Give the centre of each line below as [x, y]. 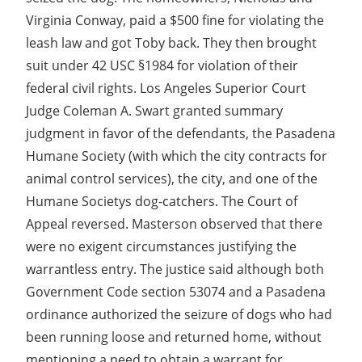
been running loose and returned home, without [174, 337]
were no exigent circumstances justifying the [161, 246]
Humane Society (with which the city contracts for [177, 156]
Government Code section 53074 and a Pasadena [176, 291]
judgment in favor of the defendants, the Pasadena [181, 133]
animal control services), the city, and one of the [172, 178]
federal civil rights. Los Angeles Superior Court [166, 88]
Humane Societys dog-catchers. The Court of [162, 201]
